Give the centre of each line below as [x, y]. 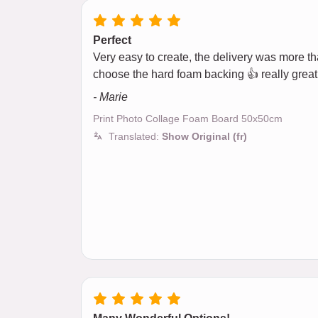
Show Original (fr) [204, 137]
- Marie [110, 97]
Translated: [135, 137]
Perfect [112, 40]
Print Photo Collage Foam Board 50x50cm [188, 119]
